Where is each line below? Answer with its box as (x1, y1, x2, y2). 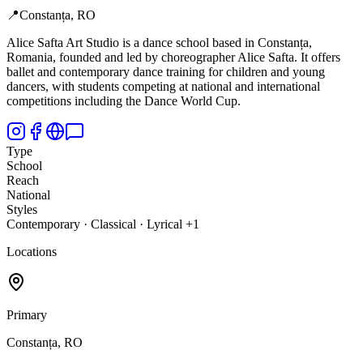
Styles (6, 203, 37, 217)
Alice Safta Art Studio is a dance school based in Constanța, (6, 36, 312, 50)
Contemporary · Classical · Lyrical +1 (6, 217, 199, 232)
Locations (6, 245, 57, 259)
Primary (6, 308, 47, 322)
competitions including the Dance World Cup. (6, 94, 241, 109)
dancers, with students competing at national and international (6, 79, 320, 94)
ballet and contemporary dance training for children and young (6, 65, 325, 79)
